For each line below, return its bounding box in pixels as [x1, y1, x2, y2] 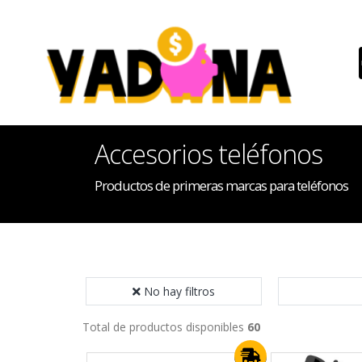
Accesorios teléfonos [95, 137, 322, 171]
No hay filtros [144, 284, 215, 299]
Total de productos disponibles [82, 319, 247, 335]
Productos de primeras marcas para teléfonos [95, 176, 348, 195]
